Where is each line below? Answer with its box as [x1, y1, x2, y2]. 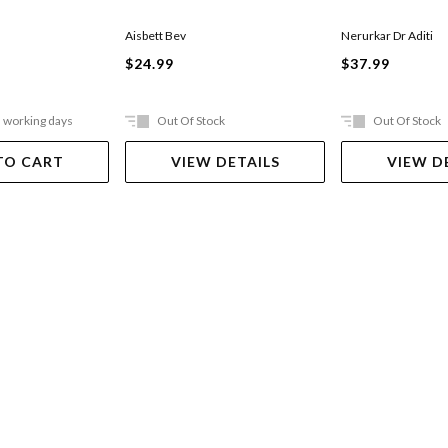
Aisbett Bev [125, 28, 187, 44]
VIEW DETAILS [170, 152, 280, 170]
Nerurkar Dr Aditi [341, 28, 434, 44]
